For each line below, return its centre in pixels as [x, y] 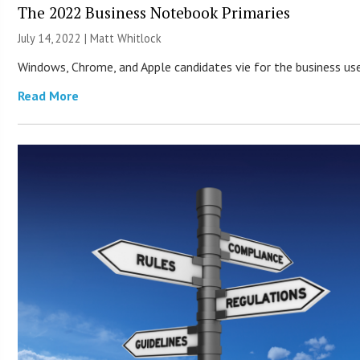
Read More [49, 96]
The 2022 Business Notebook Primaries [154, 13]
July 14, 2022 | [54, 39]
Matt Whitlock [126, 39]
